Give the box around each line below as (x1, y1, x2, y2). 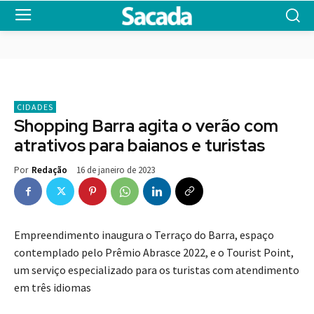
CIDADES (17, 102, 53, 113)
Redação (32, 164, 67, 177)
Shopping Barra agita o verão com (14, 115, 278, 137)
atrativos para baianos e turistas (14, 135, 265, 157)
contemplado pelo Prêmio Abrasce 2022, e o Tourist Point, (14, 245, 294, 260)
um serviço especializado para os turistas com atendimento (14, 263, 299, 278)
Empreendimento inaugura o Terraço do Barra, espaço (14, 228, 274, 243)
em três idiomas (14, 280, 91, 295)
